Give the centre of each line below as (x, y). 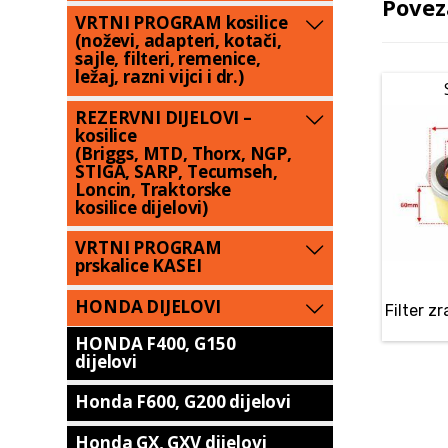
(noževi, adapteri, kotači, (178, 40)
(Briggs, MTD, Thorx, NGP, (183, 153)
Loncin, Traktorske (153, 189)
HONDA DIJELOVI (148, 306)
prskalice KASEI (138, 266)
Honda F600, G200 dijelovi (183, 402)
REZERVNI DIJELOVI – (163, 117)
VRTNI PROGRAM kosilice (181, 22)
